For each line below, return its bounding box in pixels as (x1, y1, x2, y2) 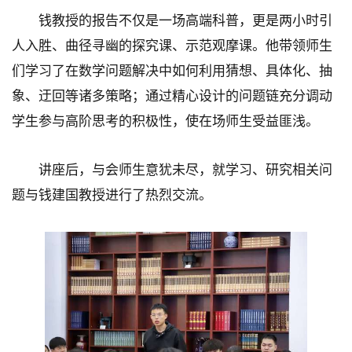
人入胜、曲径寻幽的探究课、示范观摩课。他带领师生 (12, 38, 332, 54)
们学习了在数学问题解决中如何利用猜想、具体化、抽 (12, 64, 332, 79)
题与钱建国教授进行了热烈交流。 (12, 188, 212, 203)
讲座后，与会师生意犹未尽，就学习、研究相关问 (38, 163, 332, 178)
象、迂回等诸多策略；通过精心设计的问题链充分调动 (12, 89, 332, 104)
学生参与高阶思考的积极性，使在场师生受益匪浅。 (12, 114, 319, 130)
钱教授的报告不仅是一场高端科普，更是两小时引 (38, 13, 332, 29)
